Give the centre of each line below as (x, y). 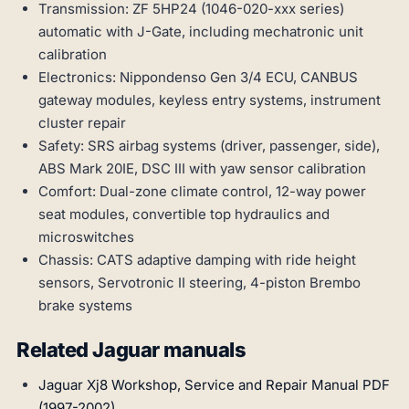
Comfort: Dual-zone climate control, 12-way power (202, 192)
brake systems (85, 306)
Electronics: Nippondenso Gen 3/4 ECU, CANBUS (198, 78)
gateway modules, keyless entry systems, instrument (210, 100)
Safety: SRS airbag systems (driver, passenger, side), (209, 146)
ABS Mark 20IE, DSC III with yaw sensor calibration (202, 169)
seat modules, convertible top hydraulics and (184, 215)
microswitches (86, 237)
